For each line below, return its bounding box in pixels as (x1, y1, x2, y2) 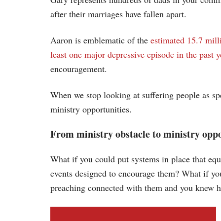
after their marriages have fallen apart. (50, 7, 186, 20)
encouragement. (50, 62, 107, 74)
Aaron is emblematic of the (50, 34, 150, 46)
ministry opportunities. (50, 103, 132, 115)
